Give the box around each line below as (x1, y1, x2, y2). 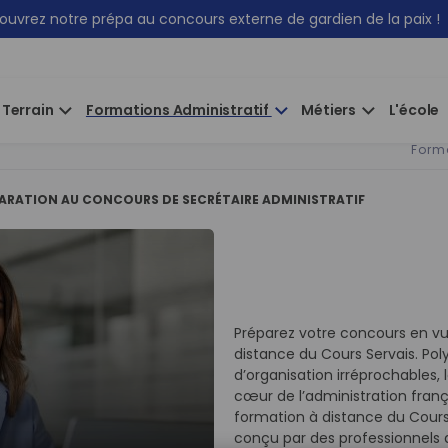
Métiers (301, 100, 359, 120)
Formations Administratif (85, 100, 272, 120)
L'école (388, 100, 440, 120)
